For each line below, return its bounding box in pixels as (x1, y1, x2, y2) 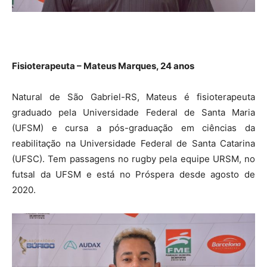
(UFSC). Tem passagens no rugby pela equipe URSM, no (12, 153, 255, 165)
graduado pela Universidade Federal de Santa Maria (12, 107, 255, 119)
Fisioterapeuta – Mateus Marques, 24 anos (12, 60, 194, 72)
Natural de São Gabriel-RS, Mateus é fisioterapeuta (12, 91, 255, 103)
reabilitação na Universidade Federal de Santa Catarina (12, 138, 255, 150)
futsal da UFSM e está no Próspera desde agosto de (12, 169, 255, 181)
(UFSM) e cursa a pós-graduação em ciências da (12, 122, 255, 134)
